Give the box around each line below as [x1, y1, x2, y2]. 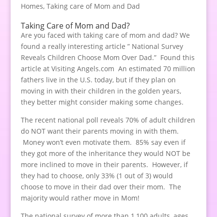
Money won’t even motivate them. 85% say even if [20, 137, 186, 147]
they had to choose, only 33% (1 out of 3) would [20, 170, 173, 180]
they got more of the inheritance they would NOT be [20, 148, 190, 158]
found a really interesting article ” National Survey [20, 41, 183, 51]
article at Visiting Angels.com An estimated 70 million [20, 63, 195, 73]
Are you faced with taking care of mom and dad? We [20, 30, 190, 40]
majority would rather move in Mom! [20, 193, 139, 202]
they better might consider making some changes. [20, 97, 184, 107]
